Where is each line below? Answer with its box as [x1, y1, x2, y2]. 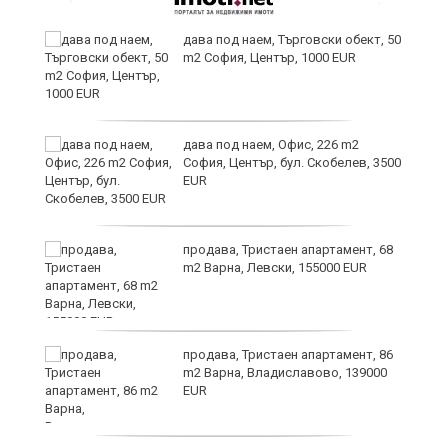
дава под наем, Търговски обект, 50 [183, 32, 401, 48]
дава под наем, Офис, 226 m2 [183, 137, 359, 153]
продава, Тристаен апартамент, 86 [183, 347, 393, 363]
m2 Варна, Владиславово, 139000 [183, 365, 387, 381]
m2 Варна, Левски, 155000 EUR [183, 260, 367, 276]
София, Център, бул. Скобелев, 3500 [183, 155, 401, 171]
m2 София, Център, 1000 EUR [183, 50, 356, 66]
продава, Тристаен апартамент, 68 [183, 242, 393, 258]
